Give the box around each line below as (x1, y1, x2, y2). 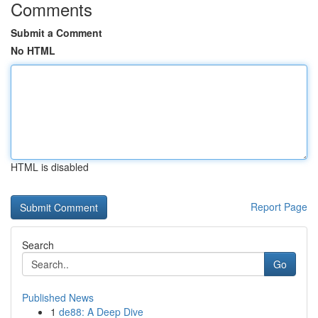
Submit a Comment (11, 26, 102, 40)
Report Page (251, 199, 307, 214)
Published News (22, 290, 94, 305)
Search (22, 238, 54, 252)
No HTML (11, 43, 55, 57)
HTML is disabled (11, 160, 89, 174)
